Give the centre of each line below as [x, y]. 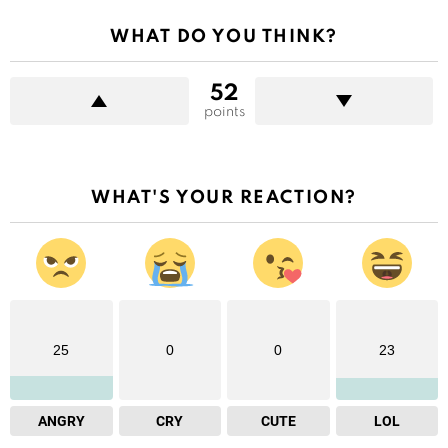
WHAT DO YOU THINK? [224, 37]
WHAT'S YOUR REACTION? [224, 198]
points [224, 112]
